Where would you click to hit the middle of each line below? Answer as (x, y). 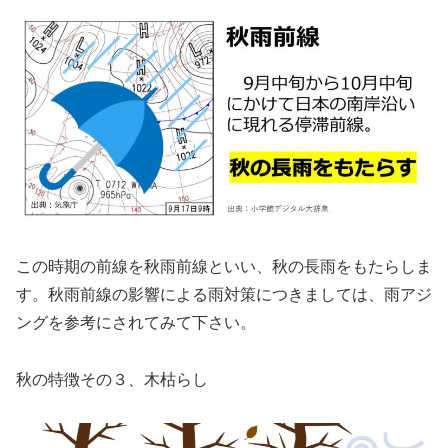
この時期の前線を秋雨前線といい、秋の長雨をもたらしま (224, 267)
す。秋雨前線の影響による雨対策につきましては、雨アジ (224, 295)
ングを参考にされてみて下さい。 (136, 323)
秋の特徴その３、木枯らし (112, 379)
